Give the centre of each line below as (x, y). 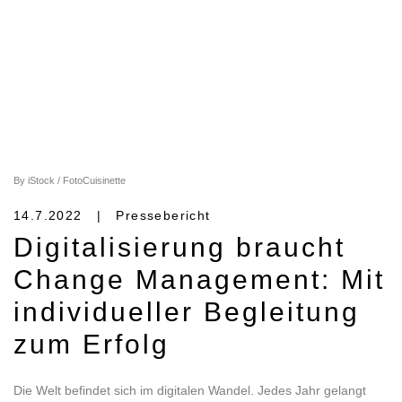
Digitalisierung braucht (179, 247)
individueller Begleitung (187, 311)
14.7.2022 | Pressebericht (112, 215)
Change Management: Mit (199, 279)
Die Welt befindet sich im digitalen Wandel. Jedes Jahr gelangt (190, 390)
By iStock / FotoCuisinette (70, 180)
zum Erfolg (92, 344)
